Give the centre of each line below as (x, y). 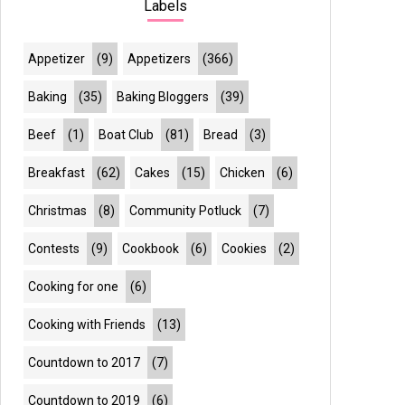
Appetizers (160, 59)
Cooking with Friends (87, 325)
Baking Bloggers (163, 97)
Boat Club (127, 135)
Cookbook (151, 249)
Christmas (58, 211)
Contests (54, 249)
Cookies (245, 249)
